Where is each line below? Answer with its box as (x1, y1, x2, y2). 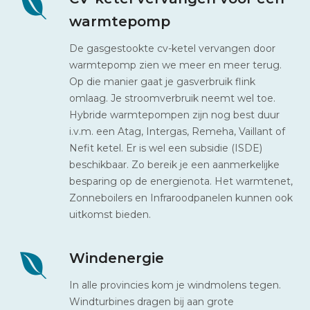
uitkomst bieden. (69, 208, 151, 221)
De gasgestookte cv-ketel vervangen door (69, 42, 275, 55)
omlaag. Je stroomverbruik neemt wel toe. (69, 91, 275, 104)
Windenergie (69, 249, 164, 266)
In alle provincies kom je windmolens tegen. (69, 278, 281, 291)
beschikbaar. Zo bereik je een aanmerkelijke (69, 158, 280, 171)
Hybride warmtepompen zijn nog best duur (69, 108, 280, 121)
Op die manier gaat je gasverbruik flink (69, 75, 255, 88)
